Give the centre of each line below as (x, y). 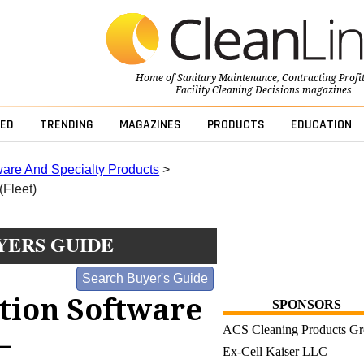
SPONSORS (306, 305)
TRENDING (66, 125)
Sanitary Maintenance (227, 78)
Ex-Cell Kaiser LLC (275, 352)
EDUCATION (321, 125)
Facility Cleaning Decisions (237, 91)
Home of (156, 78)
